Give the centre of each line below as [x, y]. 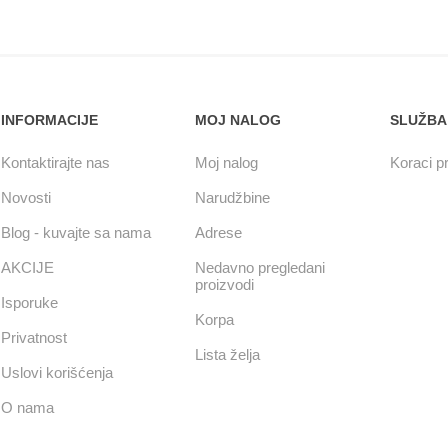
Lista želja [228, 354]
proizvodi [225, 284]
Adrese [219, 232]
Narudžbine [233, 197]
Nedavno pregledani [260, 267]
